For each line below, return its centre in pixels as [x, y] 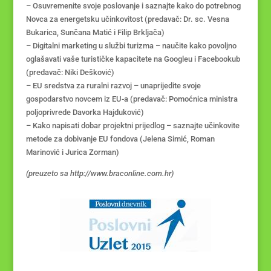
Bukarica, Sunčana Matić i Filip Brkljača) [95, 32]
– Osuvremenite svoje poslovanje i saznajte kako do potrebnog [133, 6]
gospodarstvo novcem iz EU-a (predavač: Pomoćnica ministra [132, 99]
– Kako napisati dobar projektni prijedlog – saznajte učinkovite [132, 126]
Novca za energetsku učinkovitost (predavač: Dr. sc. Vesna [127, 19]
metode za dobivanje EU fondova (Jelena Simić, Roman [120, 139]
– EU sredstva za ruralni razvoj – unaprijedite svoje [113, 86]
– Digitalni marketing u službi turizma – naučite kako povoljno [131, 46]
